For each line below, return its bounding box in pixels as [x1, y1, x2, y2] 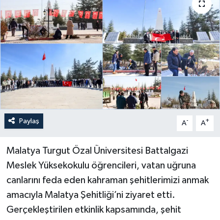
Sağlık [26, 38, 53, 47]
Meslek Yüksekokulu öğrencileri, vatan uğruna [6, 160, 196, 170]
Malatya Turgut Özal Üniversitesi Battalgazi [6, 145, 188, 156]
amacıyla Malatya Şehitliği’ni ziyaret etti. [6, 190, 175, 200]
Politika [26, 13, 58, 22]
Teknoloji [26, 88, 64, 97]
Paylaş [19, 117, 39, 125]
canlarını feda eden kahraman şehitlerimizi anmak [6, 175, 209, 185]
